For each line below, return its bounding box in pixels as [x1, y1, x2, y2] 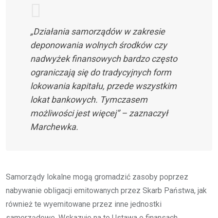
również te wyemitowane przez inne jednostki [6, 199, 162, 209]
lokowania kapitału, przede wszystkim [30, 80, 177, 91]
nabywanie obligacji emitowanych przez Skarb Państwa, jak [6, 185, 207, 195]
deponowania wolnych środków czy [30, 39, 167, 50]
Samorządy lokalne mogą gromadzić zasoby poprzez [6, 172, 188, 182]
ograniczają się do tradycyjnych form [30, 67, 171, 77]
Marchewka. [30, 121, 78, 132]
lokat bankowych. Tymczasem [30, 94, 147, 105]
